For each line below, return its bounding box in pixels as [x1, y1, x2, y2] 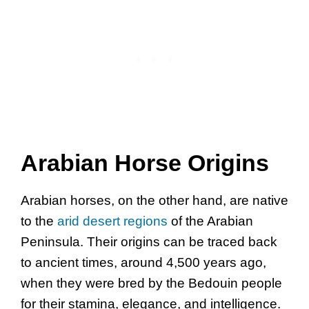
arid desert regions [57, 214, 168, 229]
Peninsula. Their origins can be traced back [21, 235, 277, 250]
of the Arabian [168, 214, 253, 229]
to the [21, 214, 57, 229]
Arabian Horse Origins [21, 150, 269, 177]
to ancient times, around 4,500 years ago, [21, 255, 266, 270]
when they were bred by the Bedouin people [21, 276, 282, 291]
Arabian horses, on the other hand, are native [21, 193, 288, 208]
